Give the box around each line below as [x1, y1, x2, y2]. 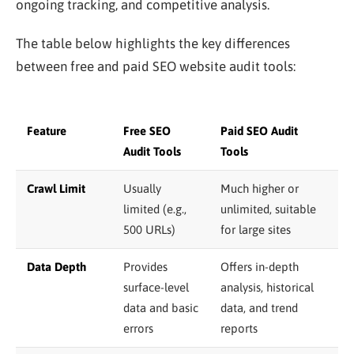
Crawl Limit [27, 181, 85, 195]
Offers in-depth [220, 259, 299, 273]
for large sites [220, 222, 291, 236]
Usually [123, 181, 161, 195]
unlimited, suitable [220, 201, 316, 216]
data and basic [123, 300, 198, 314]
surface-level [123, 280, 189, 294]
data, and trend [220, 300, 298, 314]
